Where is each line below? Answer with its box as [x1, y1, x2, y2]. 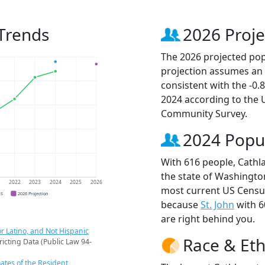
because [161, 198, 201, 211]
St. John [201, 198, 234, 211]
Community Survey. [161, 106, 247, 120]
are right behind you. [161, 212, 255, 225]
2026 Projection [18, 190, 49, 197]
